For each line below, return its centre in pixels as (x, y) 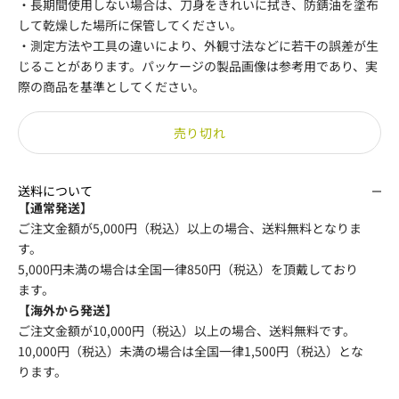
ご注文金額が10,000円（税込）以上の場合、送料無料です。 (187, 330)
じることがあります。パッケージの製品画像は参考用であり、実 (198, 66)
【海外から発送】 (68, 310)
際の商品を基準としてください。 (111, 86)
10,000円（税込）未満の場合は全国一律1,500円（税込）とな (191, 351)
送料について (55, 191)
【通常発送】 (55, 208)
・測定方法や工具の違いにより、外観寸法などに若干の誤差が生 (198, 45)
